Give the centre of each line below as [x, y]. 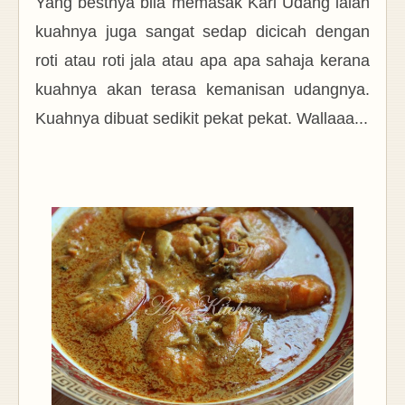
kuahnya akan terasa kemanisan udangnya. [202, 89]
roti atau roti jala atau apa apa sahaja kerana [202, 60]
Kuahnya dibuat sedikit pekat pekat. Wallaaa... [202, 118]
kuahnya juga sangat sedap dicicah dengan [202, 31]
